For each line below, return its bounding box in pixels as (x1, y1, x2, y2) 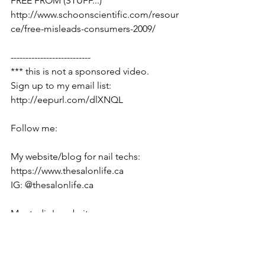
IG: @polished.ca (11, 235, 82, 247)
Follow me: (11, 122, 57, 134)
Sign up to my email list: (11, 79, 116, 91)
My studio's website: (11, 207, 98, 219)
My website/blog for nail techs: (11, 150, 143, 162)
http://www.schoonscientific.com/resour (11, 8, 179, 20)
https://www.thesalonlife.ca (11, 164, 124, 176)
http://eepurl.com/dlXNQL (11, 93, 123, 105)
